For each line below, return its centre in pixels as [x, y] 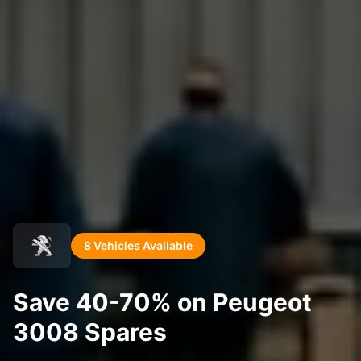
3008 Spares [90, 332]
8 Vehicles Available [138, 245]
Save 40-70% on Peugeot [162, 302]
